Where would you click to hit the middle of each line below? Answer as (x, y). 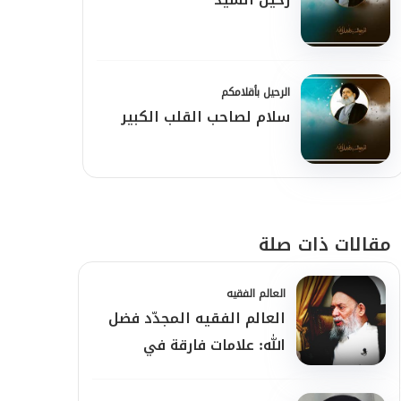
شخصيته (257, 372)
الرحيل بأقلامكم (256, 92)
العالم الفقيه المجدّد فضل (197, 318)
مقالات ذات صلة (325, 244)
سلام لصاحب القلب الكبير (205, 117)
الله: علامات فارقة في (214, 345)
